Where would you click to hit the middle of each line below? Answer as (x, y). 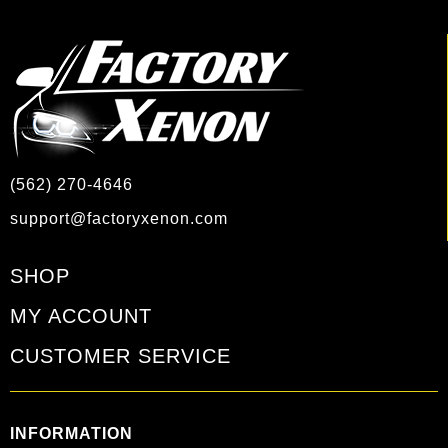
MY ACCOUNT (81, 315)
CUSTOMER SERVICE (120, 355)
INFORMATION (71, 433)
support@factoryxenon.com (119, 218)
